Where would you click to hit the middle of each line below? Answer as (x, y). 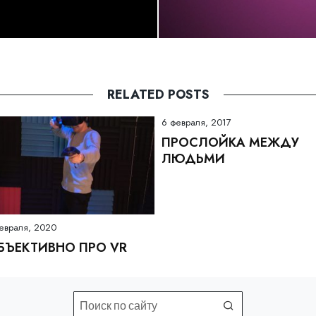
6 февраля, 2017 (196, 122)
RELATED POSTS (158, 94)
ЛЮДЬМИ (193, 158)
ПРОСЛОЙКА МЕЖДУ (230, 142)
